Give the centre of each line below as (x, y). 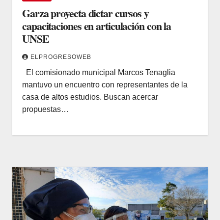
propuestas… (45, 109)
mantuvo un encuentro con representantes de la (105, 84)
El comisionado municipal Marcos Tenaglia (99, 72)
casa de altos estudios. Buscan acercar (90, 97)
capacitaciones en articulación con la (97, 26)
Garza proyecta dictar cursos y (85, 13)
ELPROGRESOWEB (61, 57)
